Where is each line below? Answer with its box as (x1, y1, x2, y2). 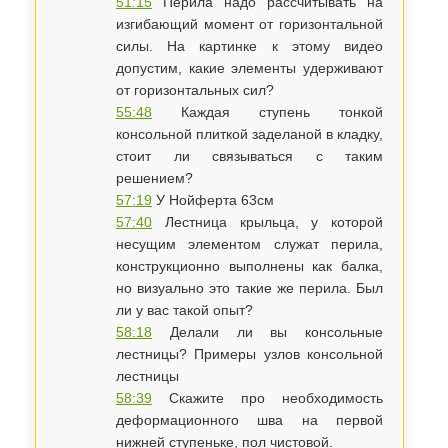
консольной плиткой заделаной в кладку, (116, 126, 384, 142)
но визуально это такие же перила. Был (116, 280, 384, 296)
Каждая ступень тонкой (152, 104, 384, 120)
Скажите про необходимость (152, 390, 384, 406)
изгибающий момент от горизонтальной (116, 16, 384, 32)
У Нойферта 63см (152, 192, 274, 208)
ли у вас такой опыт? (116, 302, 253, 318)
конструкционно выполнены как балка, (116, 258, 384, 274)
